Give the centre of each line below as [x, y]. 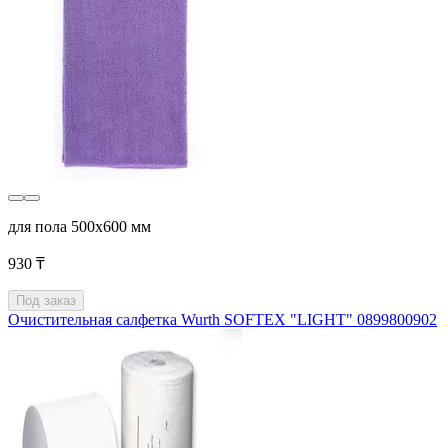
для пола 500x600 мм [79, 227]
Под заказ [46, 301]
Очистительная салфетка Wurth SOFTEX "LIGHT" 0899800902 [222, 320]
